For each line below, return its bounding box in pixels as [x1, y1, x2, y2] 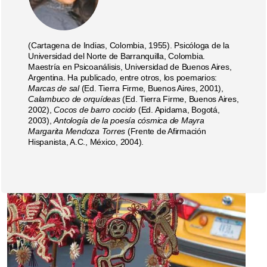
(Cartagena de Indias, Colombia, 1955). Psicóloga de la [28, 40, 229, 50]
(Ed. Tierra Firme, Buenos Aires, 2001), [81, 83, 223, 93]
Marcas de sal [28, 83, 82, 93]
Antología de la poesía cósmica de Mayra [54, 115, 204, 125]
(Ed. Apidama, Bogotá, [136, 104, 220, 114]
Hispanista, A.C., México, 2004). [28, 136, 144, 147]
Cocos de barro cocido [54, 104, 136, 114]
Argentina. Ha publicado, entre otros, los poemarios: [28, 72, 217, 82]
